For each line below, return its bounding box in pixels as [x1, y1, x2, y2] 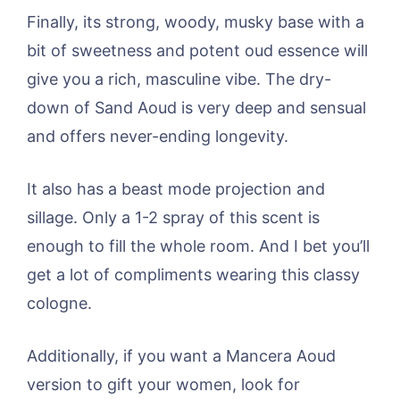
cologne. [27, 293, 92, 312]
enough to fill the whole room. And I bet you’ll [27, 236, 370, 255]
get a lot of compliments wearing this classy [27, 264, 360, 284]
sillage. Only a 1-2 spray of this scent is [27, 207, 320, 227]
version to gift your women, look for [27, 374, 300, 394]
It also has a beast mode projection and [27, 179, 325, 198]
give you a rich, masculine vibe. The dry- [27, 69, 331, 88]
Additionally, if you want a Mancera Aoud [27, 346, 336, 365]
